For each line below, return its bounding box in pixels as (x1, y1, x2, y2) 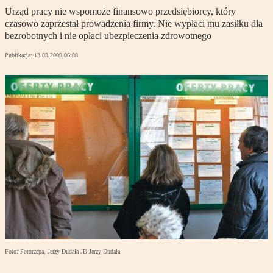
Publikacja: (5, 52, 34, 59)
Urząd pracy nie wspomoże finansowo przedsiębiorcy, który (5, 6, 236, 17)
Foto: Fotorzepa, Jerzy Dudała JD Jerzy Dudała (5, 248, 120, 255)
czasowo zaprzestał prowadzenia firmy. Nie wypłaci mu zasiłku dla (5, 18, 263, 29)
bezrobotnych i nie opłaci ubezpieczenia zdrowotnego (5, 30, 211, 41)
